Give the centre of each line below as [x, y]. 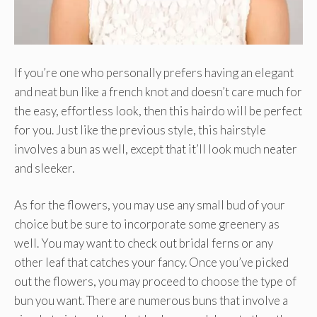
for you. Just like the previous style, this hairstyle [140, 129]
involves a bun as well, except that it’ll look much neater [156, 149]
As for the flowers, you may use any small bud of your [150, 205]
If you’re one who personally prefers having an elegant [154, 72]
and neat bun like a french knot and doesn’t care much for [158, 91]
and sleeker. [44, 168]
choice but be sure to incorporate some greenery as [147, 224]
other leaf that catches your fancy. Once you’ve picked [151, 263]
